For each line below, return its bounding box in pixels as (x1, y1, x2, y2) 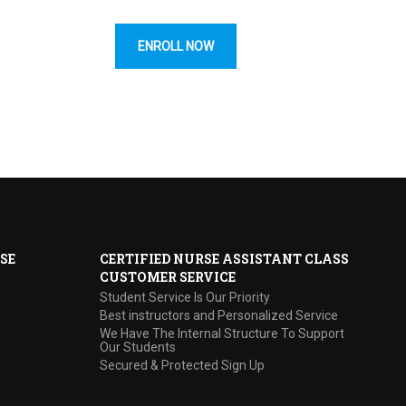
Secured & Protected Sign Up (100, 358, 266, 372)
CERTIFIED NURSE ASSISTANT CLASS (100, 250, 350, 267)
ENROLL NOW (138, 39, 215, 53)
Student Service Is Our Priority (100, 290, 271, 304)
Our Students (100, 340, 177, 354)
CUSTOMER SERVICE (100, 268, 237, 285)
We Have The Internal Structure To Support (100, 326, 345, 341)
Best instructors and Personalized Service (100, 308, 339, 323)
